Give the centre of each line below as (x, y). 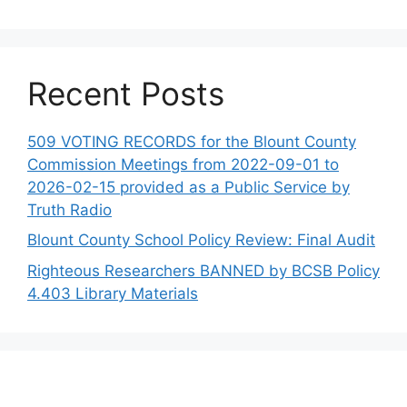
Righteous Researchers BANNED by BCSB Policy (203, 270)
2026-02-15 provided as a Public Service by (189, 187)
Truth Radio (69, 209)
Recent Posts (126, 93)
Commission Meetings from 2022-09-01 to (183, 164)
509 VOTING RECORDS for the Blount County (192, 141)
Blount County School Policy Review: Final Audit (201, 240)
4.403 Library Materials (113, 293)
